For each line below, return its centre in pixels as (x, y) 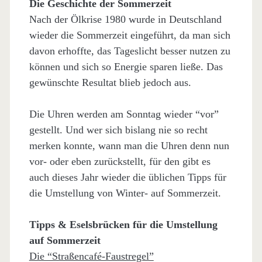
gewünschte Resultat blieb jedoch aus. (110, 82)
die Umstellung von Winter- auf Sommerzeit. (125, 193)
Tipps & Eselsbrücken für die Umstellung (123, 225)
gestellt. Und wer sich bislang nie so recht (118, 130)
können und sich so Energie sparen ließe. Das (126, 67)
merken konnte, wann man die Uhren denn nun (129, 146)
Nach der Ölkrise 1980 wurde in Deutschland (125, 19)
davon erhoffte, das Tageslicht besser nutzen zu (130, 51)
